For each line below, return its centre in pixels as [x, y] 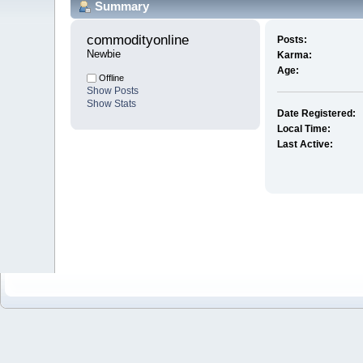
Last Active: [305, 145]
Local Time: [303, 129]
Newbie [104, 54]
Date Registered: [316, 114]
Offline [111, 78]
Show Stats [112, 104]
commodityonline [140, 41]
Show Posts [113, 91]
